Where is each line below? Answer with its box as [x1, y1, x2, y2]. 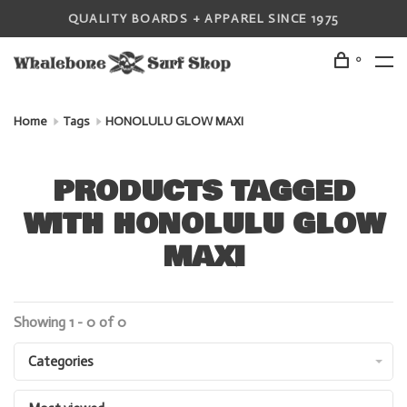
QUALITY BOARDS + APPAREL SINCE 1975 [67, 11, 340, 26]
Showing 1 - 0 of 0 [14, 313, 126, 331]
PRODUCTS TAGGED [52, 171, 355, 213]
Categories [28, 353, 94, 370]
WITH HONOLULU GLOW [23, 203, 384, 246]
